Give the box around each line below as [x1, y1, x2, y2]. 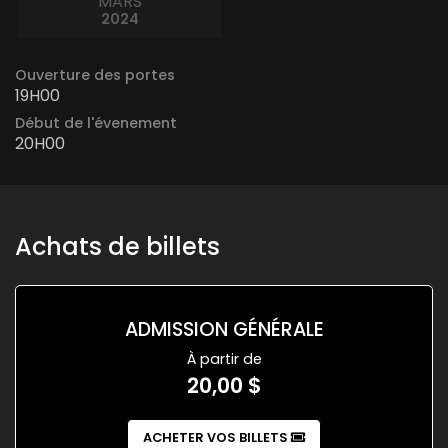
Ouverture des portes [15, 64, 175, 85]
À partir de [186, 348, 262, 369]
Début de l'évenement [15, 112, 177, 133]
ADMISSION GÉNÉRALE [124, 315, 324, 343]
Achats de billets [15, 229, 220, 263]
